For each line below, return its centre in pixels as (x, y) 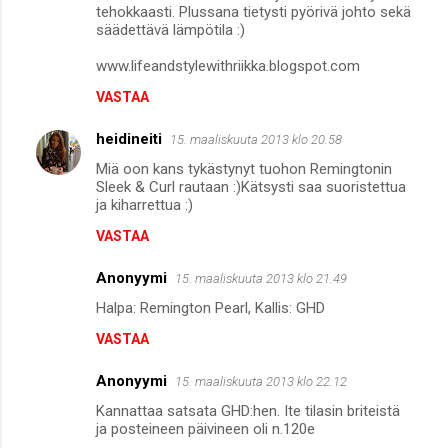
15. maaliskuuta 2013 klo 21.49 (261, 279)
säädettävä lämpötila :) (170, 30)
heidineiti (129, 139)
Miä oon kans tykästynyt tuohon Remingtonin (244, 169)
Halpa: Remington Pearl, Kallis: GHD (210, 308)
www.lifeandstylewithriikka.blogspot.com (228, 66)
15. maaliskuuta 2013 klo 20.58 (256, 140)
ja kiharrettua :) (144, 205)
